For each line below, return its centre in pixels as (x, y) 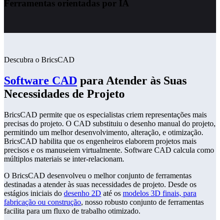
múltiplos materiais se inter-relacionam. (64, 159)
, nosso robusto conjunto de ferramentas (142, 202)
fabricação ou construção (42, 202)
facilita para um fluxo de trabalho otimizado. (72, 211)
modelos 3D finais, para (160, 193)
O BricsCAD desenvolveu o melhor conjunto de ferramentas (98, 175)
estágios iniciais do (34, 193)
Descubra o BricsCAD (39, 59)
